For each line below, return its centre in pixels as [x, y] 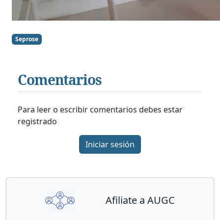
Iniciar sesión [110, 145]
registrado [37, 122]
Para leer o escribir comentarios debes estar [100, 110]
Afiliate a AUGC [140, 200]
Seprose [27, 39]
